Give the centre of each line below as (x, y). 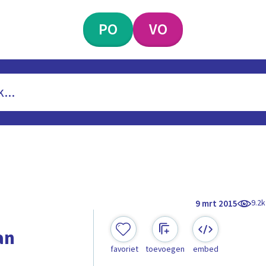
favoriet (124, 250)
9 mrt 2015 (217, 204)
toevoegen (165, 250)
